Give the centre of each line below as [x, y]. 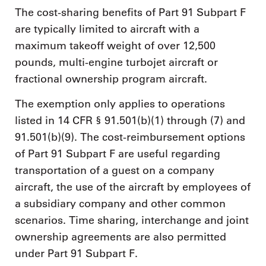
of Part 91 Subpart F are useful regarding [118, 153]
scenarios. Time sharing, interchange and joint [132, 220]
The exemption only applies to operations [120, 104]
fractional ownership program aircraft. [111, 79]
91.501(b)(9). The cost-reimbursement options [130, 137]
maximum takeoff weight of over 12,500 [115, 46]
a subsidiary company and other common [120, 203]
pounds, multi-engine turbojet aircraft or [116, 63]
